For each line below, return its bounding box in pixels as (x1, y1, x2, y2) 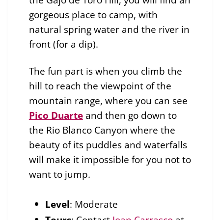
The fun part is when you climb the (28, 64, 182, 78)
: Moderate (69, 197, 118, 211)
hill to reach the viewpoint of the (28, 79, 171, 92)
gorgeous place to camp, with (28, 7, 158, 21)
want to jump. (28, 167, 90, 181)
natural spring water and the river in (28, 22, 190, 36)
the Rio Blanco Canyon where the (28, 123, 175, 137)
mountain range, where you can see (28, 93, 188, 107)
